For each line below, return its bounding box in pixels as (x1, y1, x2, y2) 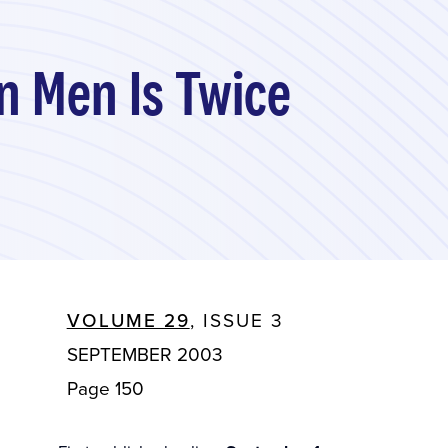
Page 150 (66, 373, 144, 401)
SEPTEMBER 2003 (66, 339, 223, 367)
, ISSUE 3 (189, 305, 284, 333)
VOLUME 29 (66, 305, 190, 333)
